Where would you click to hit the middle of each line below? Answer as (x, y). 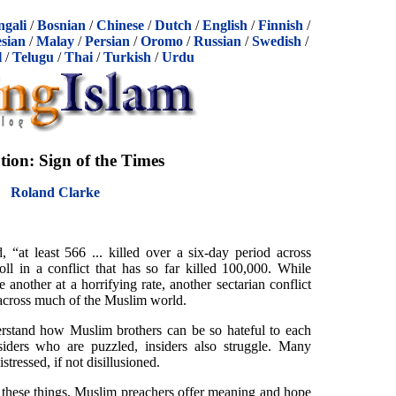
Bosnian (61, 25)
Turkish (127, 57)
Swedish (277, 41)
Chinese (120, 25)
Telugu (33, 57)
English (225, 25)
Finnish (281, 25)
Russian (217, 41)
